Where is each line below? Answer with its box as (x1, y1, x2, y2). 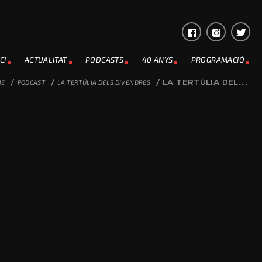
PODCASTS (85, 55, 124, 64)
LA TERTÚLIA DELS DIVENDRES (57, 78, 151, 86)
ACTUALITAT (24, 55, 67, 64)
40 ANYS (142, 55, 173, 64)
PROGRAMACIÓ (191, 55, 244, 64)
